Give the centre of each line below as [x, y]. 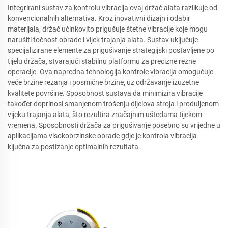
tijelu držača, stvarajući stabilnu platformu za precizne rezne [102, 61]
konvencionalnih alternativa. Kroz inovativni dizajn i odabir [99, 18]
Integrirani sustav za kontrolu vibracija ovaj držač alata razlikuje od [112, 8]
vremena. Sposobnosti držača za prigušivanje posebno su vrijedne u [114, 125]
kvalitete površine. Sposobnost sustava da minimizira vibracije [105, 93]
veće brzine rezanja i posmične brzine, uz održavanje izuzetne [103, 82]
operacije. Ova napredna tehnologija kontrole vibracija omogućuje [110, 72]
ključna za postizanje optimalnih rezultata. [74, 147]
